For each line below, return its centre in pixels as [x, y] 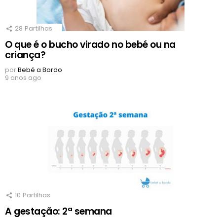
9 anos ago [23, 78]
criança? [25, 55]
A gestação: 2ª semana [59, 212]
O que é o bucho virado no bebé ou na [90, 45]
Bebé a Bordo [40, 70]
